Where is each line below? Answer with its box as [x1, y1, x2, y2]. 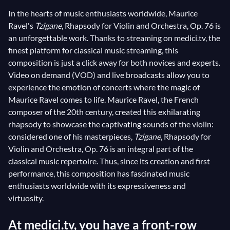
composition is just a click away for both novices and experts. [8, 57, 220, 67]
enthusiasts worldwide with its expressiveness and [8, 181, 186, 190]
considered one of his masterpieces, [8, 131, 134, 141]
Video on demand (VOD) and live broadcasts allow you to [8, 70, 209, 80]
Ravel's [8, 21, 35, 30]
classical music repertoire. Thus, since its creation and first [8, 156, 210, 166]
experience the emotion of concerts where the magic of [8, 82, 200, 92]
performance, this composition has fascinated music [8, 168, 189, 178]
